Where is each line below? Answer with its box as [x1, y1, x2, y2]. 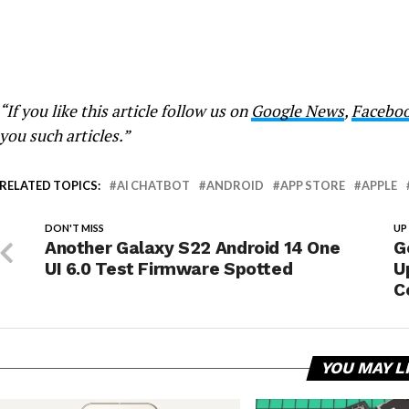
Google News [251, 100, 344, 121]
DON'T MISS [45, 222, 104, 234]
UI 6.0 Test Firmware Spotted [45, 258, 293, 279]
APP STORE [280, 178, 345, 193]
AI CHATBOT [117, 178, 190, 193]
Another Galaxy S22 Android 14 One [45, 237, 341, 258]
